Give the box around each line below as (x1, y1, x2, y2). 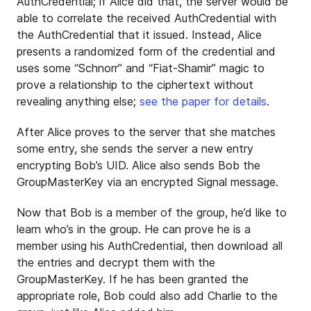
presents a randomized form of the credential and (17, 44, 276, 58)
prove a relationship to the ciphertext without (17, 78, 253, 92)
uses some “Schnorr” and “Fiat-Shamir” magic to (17, 61, 264, 75)
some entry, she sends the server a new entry (17, 142, 253, 155)
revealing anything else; (17, 94, 140, 108)
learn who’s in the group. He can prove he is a (17, 222, 251, 236)
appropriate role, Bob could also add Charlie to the (17, 289, 278, 303)
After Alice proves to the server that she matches (17, 125, 276, 139)
